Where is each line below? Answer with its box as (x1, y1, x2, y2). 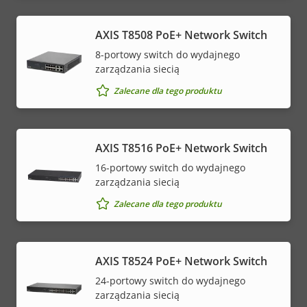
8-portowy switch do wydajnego (95, 48, 240, 62)
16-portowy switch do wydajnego (95, 161, 245, 175)
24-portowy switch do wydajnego (95, 274, 245, 288)
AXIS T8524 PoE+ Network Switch (95, 254, 267, 269)
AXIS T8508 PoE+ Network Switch (95, 27, 267, 43)
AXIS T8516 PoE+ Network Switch (95, 140, 267, 156)
